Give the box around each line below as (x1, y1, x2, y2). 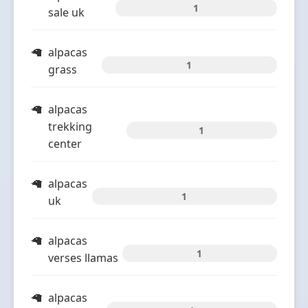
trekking (48, 119, 92, 134)
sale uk (48, 5, 85, 20)
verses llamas (48, 250, 118, 265)
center (48, 136, 82, 151)
